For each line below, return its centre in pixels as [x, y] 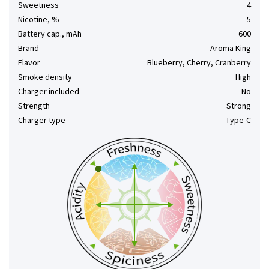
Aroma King [231, 48]
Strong [239, 106]
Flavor [29, 62]
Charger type [42, 120]
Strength [34, 106]
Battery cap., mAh [50, 34]
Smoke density [45, 77]
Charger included [49, 91]
